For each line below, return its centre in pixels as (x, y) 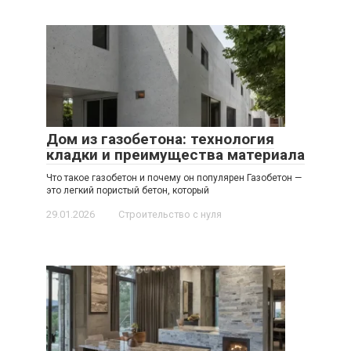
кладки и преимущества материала (175, 154)
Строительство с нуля (170, 214)
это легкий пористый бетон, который (128, 190)
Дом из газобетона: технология (160, 139)
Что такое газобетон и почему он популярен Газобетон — (174, 177)
